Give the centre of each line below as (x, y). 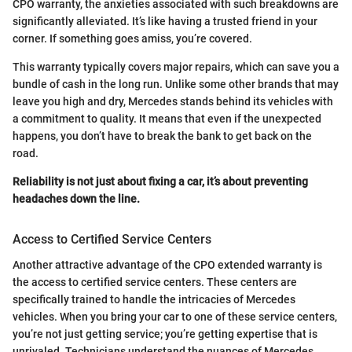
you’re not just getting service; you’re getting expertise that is (165, 334)
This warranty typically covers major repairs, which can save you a (176, 67)
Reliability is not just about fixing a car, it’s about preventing (160, 182)
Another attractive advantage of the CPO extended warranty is (167, 264)
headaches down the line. (76, 199)
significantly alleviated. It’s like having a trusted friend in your (165, 22)
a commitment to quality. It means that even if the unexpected (167, 119)
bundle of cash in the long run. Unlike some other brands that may (176, 84)
